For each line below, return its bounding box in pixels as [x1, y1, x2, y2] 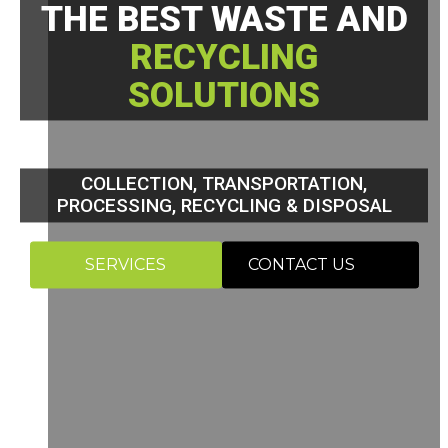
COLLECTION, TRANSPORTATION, [81, 172, 367, 196]
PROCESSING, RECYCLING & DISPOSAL [56, 194, 392, 218]
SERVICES [85, 255, 166, 275]
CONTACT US [247, 255, 355, 275]
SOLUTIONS [128, 75, 320, 117]
